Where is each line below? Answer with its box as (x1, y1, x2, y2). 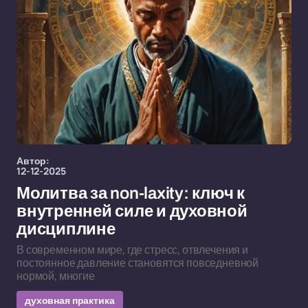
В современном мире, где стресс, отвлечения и (16, 242, 248, 257)
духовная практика (25, 294, 115, 307)
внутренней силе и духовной (16, 202, 247, 220)
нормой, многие (16, 268, 95, 283)
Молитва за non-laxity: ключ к (16, 184, 245, 202)
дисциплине (16, 220, 115, 238)
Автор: (16, 154, 50, 167)
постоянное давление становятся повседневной (16, 255, 259, 270)
